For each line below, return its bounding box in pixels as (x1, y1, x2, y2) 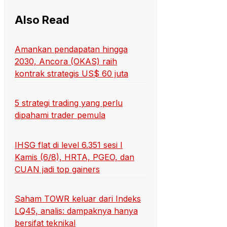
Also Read (15, 13, 69, 27)
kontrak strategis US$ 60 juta (15, 68, 128, 79)
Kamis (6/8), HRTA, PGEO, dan (15, 152, 134, 162)
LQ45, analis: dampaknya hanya (15, 205, 138, 216)
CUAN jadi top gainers (15, 164, 100, 174)
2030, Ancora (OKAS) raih (15, 56, 117, 66)
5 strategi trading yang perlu (15, 98, 123, 108)
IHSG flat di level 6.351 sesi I (15, 139, 123, 150)
